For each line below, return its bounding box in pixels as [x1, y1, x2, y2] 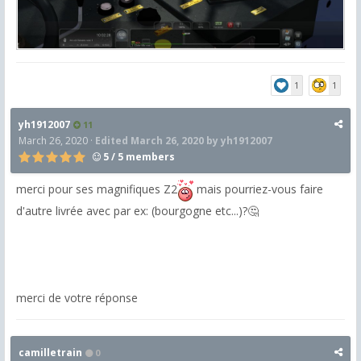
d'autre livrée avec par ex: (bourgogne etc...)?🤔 [16, 203, 259, 219]
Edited [95, 134, 131, 148]
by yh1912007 [204, 134, 272, 148]
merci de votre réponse [16, 290, 138, 306]
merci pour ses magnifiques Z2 [16, 181, 177, 197]
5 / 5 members [101, 150, 175, 164]
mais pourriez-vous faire [193, 181, 323, 197]
